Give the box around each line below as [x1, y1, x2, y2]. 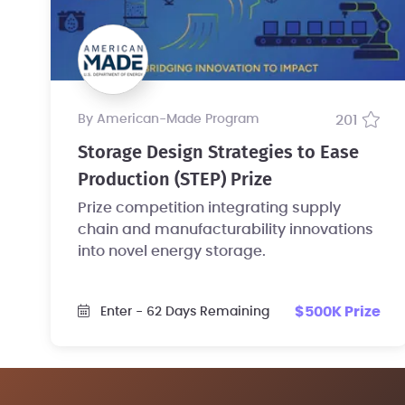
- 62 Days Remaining [136, 306, 269, 319]
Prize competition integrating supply [78, 200, 341, 215]
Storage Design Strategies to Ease [78, 143, 359, 162]
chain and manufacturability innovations [78, 221, 373, 237]
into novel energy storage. [78, 243, 266, 259]
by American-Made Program [86, 112, 259, 126]
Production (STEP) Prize [78, 170, 272, 189]
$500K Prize [294, 304, 381, 319]
